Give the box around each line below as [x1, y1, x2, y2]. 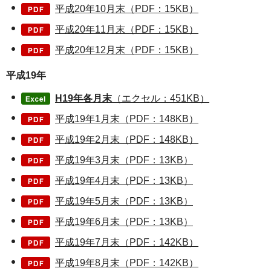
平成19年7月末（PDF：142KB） [55, 237, 198, 248]
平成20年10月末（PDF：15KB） [55, 4, 198, 15]
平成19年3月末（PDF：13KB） [55, 155, 193, 166]
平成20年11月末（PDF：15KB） [55, 24, 198, 35]
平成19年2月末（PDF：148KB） [55, 134, 198, 145]
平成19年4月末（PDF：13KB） [55, 175, 193, 186]
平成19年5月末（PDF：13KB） [55, 196, 193, 207]
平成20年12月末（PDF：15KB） [55, 45, 198, 56]
